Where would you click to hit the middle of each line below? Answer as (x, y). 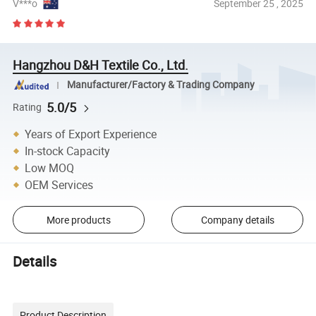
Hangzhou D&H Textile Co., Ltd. (101, 65)
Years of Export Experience (91, 134)
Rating (28, 107)
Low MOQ (50, 168)
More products (78, 219)
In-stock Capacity (68, 151)
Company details (237, 219)
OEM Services (59, 185)
